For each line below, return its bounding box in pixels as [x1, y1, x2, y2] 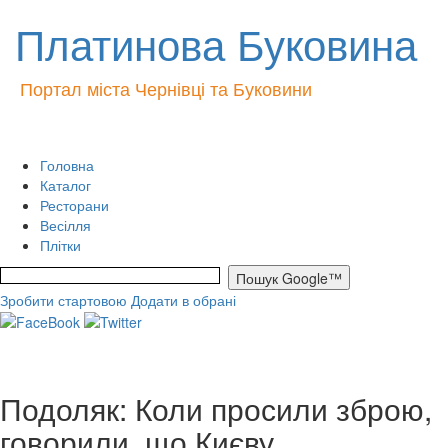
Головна [40, 155, 94, 175]
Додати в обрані [131, 290, 236, 310]
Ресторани [40, 195, 109, 215]
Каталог [40, 175, 91, 195]
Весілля [40, 215, 91, 235]
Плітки [40, 235, 81, 255]
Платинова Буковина [15, 13, 417, 73]
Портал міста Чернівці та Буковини [20, 75, 312, 101]
